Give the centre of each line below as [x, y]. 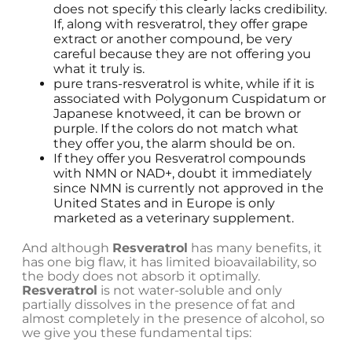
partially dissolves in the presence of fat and [159, 305]
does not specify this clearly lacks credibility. [190, 9]
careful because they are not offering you [182, 54]
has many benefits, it [255, 248]
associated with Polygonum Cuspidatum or [190, 99]
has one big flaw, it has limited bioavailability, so [169, 262]
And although [67, 248]
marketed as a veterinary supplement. [174, 218]
